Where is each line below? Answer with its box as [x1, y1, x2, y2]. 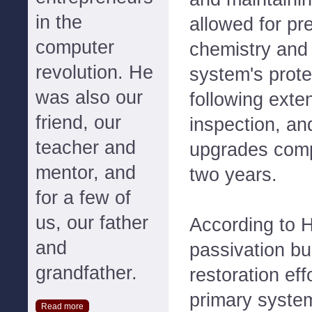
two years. [189, 164, 277, 185]
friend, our [36, 112, 121, 133]
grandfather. [36, 263, 137, 283]
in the [36, 12, 82, 33]
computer [36, 37, 114, 58]
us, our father [36, 212, 148, 233]
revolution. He [36, 62, 153, 83]
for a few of [36, 187, 131, 208]
